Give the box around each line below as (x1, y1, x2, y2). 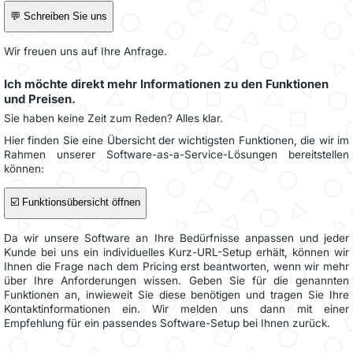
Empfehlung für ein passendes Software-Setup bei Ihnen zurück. (4, 316, 330, 329)
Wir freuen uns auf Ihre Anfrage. (4, 44, 167, 58)
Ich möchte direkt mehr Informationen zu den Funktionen (4, 76, 329, 91)
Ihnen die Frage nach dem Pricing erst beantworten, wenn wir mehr (4, 259, 349, 273)
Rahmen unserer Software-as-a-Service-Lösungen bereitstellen (4, 147, 349, 161)
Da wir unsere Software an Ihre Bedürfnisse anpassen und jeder (4, 231, 349, 244)
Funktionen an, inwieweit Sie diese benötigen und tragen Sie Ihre (4, 288, 349, 301)
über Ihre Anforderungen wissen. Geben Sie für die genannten (4, 273, 349, 287)
